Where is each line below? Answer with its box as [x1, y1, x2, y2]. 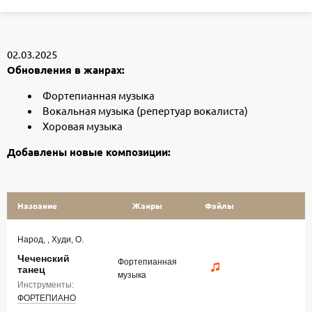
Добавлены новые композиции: [7, 145, 171, 159]
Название [17, 200, 57, 212]
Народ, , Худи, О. [17, 235, 84, 245]
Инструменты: [17, 280, 74, 290]
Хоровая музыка [42, 119, 123, 133]
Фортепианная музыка [42, 88, 155, 102]
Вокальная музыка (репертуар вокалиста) [42, 104, 248, 118]
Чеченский [17, 253, 70, 265]
